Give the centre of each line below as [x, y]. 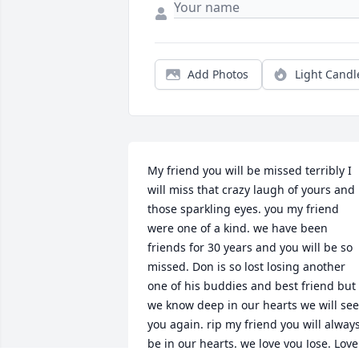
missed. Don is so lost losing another [246, 267]
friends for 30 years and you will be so [250, 248]
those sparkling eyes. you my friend [243, 209]
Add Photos [218, 75]
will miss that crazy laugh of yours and [251, 190]
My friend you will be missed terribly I [250, 171]
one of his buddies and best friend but [252, 286]
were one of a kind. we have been [238, 228]
